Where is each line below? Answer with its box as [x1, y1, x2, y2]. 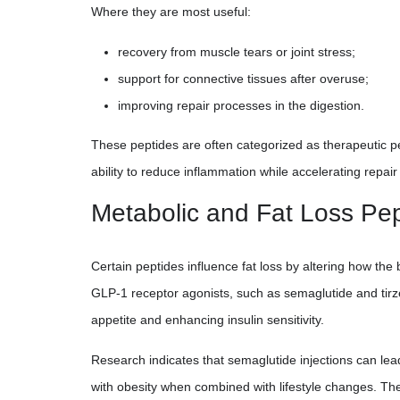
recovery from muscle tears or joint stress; [118, 44, 355, 59]
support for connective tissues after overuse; [118, 71, 369, 86]
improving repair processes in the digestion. [118, 97, 364, 112]
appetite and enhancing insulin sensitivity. [91, 312, 324, 327]
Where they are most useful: [91, 4, 251, 19]
